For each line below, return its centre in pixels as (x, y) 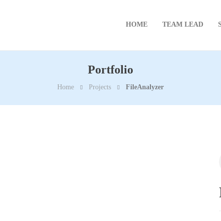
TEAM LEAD (183, 24)
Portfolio (110, 70)
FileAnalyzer (145, 87)
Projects (100, 87)
